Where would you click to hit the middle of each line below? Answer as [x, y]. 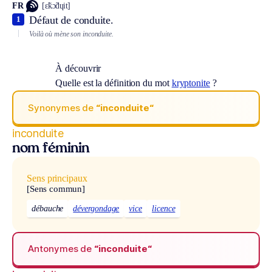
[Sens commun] [56, 189]
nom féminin [51, 149]
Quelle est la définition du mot [114, 83]
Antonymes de [61, 249]
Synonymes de [62, 107]
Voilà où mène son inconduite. [71, 34]
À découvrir [78, 69]
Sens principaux [57, 178]
